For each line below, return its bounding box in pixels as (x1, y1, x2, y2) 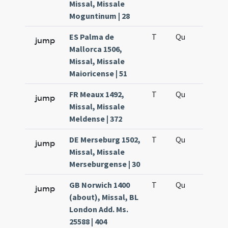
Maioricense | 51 (69, 68, 128, 78)
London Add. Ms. (69, 204, 129, 214)
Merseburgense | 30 (69, 159, 140, 169)
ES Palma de (69, 32, 115, 42)
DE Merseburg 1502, (69, 134, 141, 145)
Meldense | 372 (69, 113, 123, 124)
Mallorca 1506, (69, 44, 123, 54)
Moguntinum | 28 (69, 11, 130, 21)
